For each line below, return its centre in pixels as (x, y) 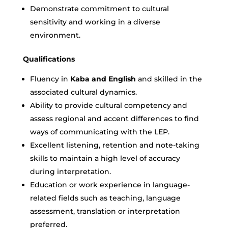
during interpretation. (70, 172)
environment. (55, 35)
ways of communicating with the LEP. (99, 132)
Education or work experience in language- (110, 185)
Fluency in (49, 79)
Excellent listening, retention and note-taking (115, 145)
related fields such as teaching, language (105, 198)
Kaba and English (103, 79)
